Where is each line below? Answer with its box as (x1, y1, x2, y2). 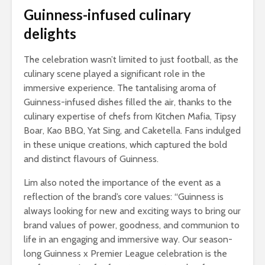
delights (24, 25, 76, 43)
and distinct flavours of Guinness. (24, 153, 159, 165)
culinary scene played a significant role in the (24, 68, 205, 80)
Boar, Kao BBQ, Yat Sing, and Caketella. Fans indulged (24, 125, 241, 137)
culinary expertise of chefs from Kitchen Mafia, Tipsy (24, 111, 236, 122)
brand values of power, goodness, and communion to (24, 219, 240, 231)
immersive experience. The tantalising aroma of (24, 82, 216, 94)
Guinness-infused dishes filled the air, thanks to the (24, 96, 232, 108)
